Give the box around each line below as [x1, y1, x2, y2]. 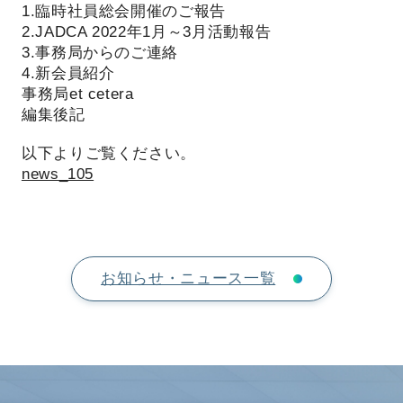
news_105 [21, 165, 94, 183]
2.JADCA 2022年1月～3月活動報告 [21, 22, 272, 40]
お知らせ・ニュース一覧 [101, 269, 276, 287]
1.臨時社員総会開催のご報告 [21, 2, 227, 20]
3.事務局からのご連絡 [21, 43, 179, 61]
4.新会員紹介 [21, 64, 115, 82]
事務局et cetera [21, 85, 134, 103]
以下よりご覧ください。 [21, 144, 197, 162]
